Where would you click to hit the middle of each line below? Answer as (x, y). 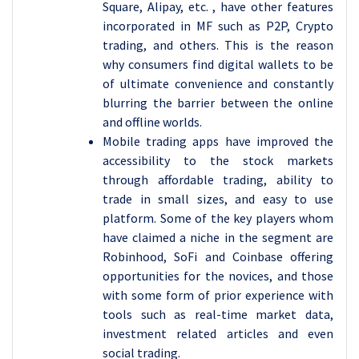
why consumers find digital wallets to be (218, 64)
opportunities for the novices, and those (218, 276)
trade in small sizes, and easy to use (218, 199)
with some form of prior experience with (218, 295)
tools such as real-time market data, (218, 314)
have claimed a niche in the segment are (218, 237)
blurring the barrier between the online (218, 103)
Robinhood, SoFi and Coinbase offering (218, 256)
